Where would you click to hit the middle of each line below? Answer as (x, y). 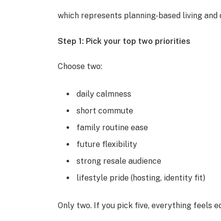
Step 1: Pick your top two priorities (124, 41)
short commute (105, 111)
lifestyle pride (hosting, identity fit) (141, 178)
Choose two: (80, 67)
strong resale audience (119, 161)
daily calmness (104, 94)
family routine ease (112, 128)
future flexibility (107, 145)
